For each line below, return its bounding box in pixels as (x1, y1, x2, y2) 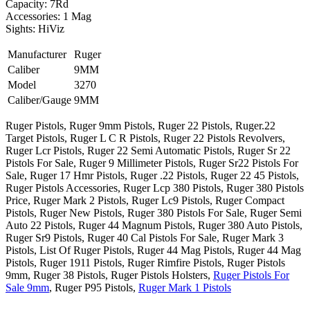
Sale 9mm (6, 282, 49, 294)
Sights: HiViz (6, 23, 64, 35)
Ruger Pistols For (213, 269, 289, 282)
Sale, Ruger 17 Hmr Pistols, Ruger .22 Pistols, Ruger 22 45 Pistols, (6, 170, 299, 182)
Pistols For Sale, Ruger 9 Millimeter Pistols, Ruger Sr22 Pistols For (6, 157, 298, 170)
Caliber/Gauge (8, 94, 71, 107)
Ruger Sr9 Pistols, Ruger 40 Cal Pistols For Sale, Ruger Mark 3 (6, 232, 284, 244)
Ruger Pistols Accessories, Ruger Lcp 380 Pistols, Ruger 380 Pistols (6, 182, 304, 194)
